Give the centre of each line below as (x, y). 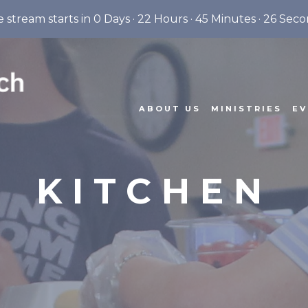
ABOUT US (170, 109)
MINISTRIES (246, 109)
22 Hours (162, 19)
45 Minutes (225, 19)
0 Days (111, 19)
